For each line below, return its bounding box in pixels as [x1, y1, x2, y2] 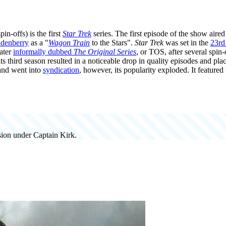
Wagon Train [48, 38, 90, 47]
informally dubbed [13, 47, 74, 56]
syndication [43, 65, 79, 74]
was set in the [163, 38, 210, 47]
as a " [29, 38, 48, 47]
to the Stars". [90, 38, 135, 47]
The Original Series [74, 47, 136, 56]
